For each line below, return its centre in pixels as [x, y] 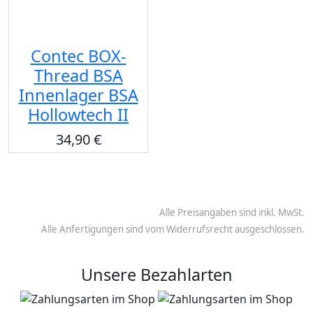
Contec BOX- [78, 56]
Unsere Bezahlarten [156, 274]
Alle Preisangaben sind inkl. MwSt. [232, 212]
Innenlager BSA [78, 95]
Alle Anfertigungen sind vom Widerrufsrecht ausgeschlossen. [173, 229]
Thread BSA [78, 75]
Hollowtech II [78, 114]
